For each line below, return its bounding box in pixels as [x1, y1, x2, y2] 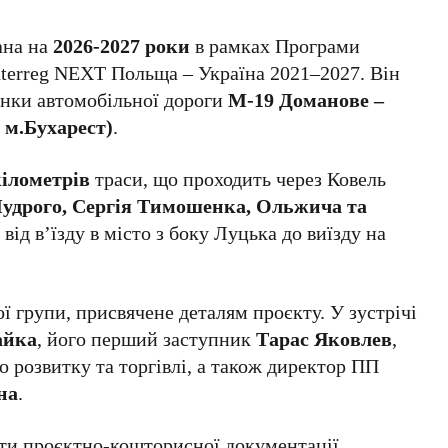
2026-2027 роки [53, 32, 191, 59]
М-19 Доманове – [228, 86, 385, 113]
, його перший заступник [37, 325, 257, 352]
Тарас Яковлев [256, 325, 393, 352]
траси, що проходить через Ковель [90, 165, 387, 192]
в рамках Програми [190, 32, 361, 59]
